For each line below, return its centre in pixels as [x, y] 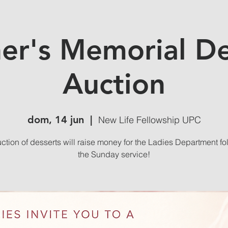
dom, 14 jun [55, 120]
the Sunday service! [114, 154]
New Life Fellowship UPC [149, 120]
